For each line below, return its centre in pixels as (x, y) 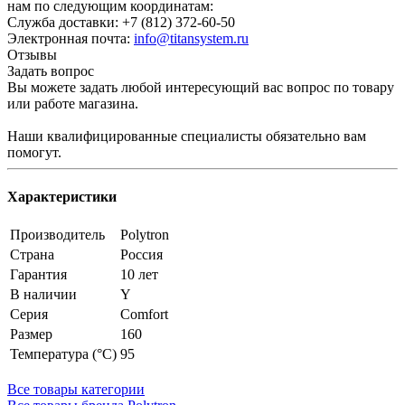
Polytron (145, 235)
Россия (141, 255)
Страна (32, 255)
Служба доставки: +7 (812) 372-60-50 (121, 22)
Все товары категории (76, 390)
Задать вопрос (51, 71)
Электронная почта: (71, 38)
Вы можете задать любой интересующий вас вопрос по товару (201, 87)
